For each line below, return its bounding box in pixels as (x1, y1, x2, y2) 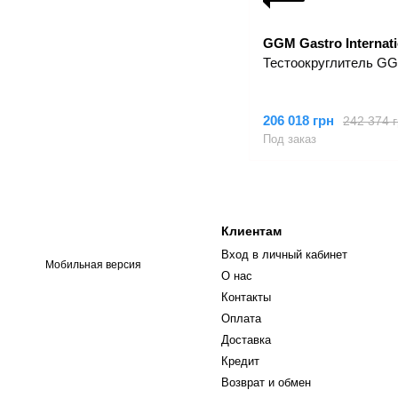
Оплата (221, 312, 261, 325)
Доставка (221, 333, 271, 346)
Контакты (221, 291, 271, 304)
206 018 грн (263, 113, 334, 128)
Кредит (221, 354, 259, 368)
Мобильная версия (43, 259, 141, 271)
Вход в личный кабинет (221, 248, 347, 261)
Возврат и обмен (221, 376, 311, 389)
